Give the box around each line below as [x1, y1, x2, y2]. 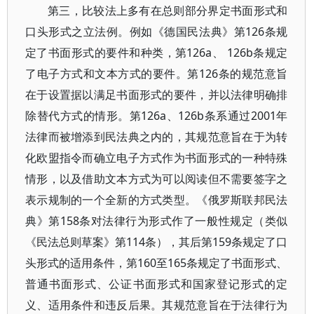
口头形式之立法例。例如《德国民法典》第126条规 [25, 24, 288, 39]
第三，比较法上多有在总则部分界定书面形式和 [48, 3, 288, 18]
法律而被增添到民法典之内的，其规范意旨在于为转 [25, 129, 288, 144]
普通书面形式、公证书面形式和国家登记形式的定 [25, 276, 288, 292]
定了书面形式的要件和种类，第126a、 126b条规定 [25, 45, 288, 60]
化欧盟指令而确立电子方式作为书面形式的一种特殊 [25, 150, 288, 165]
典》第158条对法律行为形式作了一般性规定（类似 [25, 213, 288, 228]
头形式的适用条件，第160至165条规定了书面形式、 [25, 255, 288, 271]
